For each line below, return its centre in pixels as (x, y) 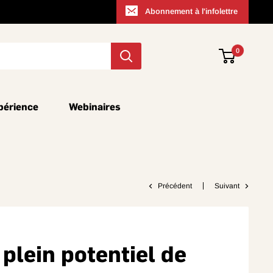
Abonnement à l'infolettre (191, 11)
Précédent (175, 186)
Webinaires (95, 107)
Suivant (227, 186)
